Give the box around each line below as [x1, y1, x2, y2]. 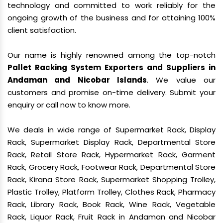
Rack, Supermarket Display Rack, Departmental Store [7, 137, 216, 147]
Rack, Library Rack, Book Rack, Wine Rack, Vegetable [7, 199, 216, 210]
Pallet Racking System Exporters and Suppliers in [7, 62, 216, 73]
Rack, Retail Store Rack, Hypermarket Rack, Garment [7, 149, 216, 160]
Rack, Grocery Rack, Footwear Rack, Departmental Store [7, 162, 216, 172]
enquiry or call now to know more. [7, 100, 130, 110]
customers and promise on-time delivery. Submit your [7, 87, 216, 98]
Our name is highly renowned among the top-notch [7, 50, 216, 60]
